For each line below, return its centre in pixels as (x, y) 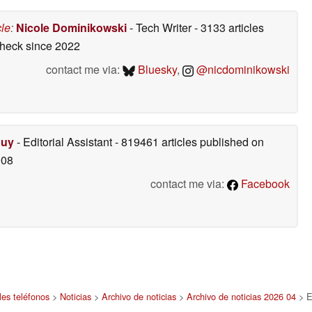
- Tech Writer (161, 27)
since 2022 (52, 45)
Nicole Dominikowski (71, 27)
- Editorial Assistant (64, 141)
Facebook (264, 183)
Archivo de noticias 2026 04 (241, 296)
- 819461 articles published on (189, 141)
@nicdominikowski (242, 69)
